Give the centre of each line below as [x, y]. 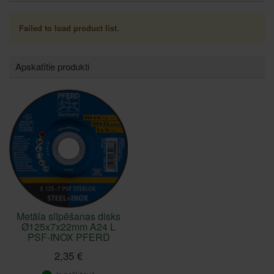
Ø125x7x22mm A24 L [68, 227]
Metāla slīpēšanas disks [68, 217]
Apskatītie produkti [52, 67]
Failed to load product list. [69, 28]
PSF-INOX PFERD [68, 237]
